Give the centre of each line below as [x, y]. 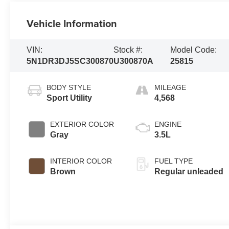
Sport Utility [70, 98]
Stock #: [128, 50]
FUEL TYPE [174, 161]
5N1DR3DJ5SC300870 [70, 61]
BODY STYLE [69, 87]
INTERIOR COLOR [81, 161]
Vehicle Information [72, 23]
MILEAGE [170, 87]
